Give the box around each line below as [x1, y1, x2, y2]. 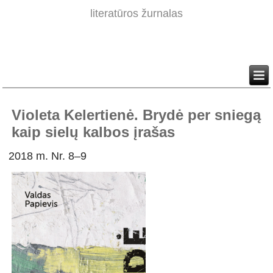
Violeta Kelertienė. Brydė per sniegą [12, 107, 261, 124]
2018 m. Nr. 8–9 [9, 150, 87, 163]
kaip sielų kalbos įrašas [12, 124, 175, 141]
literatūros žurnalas [90, 7, 183, 20]
